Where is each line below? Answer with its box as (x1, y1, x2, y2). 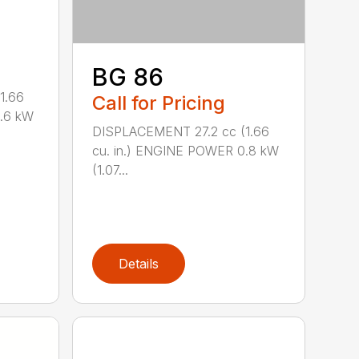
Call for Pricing (92, 91, 226, 115)
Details (119, 256, 159, 272)
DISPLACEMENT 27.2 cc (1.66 (92, 123, 270, 140)
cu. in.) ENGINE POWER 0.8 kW (92, 143, 280, 159)
